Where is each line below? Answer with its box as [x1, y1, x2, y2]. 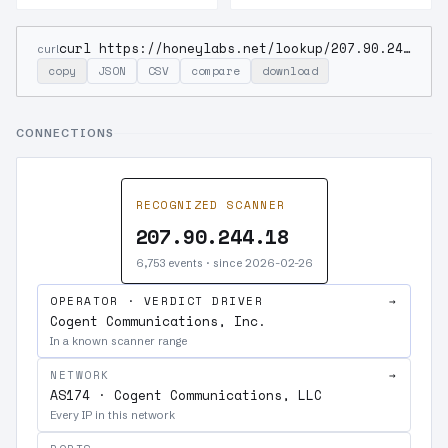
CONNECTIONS [16, 126, 115, 140]
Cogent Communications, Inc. [50, 311, 266, 331]
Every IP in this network [50, 408, 175, 422]
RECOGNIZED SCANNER [135, 197, 286, 213]
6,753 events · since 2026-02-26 [135, 256, 313, 270]
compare [191, 63, 240, 79]
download [262, 63, 318, 79]
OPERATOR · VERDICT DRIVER [50, 293, 264, 309]
